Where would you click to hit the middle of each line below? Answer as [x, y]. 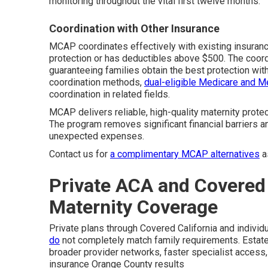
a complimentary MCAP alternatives [185, 154]
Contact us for [80, 154]
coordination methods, [97, 82]
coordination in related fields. [109, 94]
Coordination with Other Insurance [134, 28]
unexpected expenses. [97, 136]
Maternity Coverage [133, 207]
